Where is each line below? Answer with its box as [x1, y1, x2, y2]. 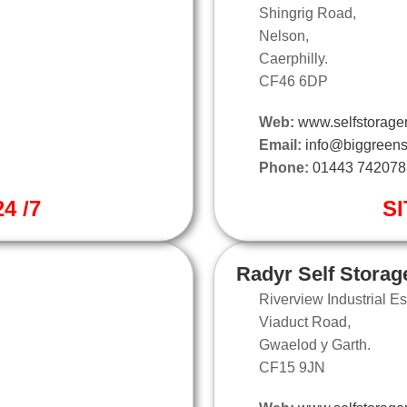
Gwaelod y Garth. [259, 336, 371, 352]
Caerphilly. [259, 50, 328, 66]
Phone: [259, 159, 309, 175]
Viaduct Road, [259, 313, 351, 330]
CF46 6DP [259, 73, 328, 89]
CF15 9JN [259, 359, 325, 375]
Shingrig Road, [259, 5, 356, 21]
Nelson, [259, 27, 309, 44]
